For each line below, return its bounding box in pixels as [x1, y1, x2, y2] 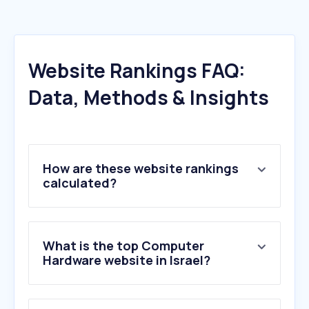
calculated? [43, 175, 117, 192]
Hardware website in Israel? [43, 252, 210, 269]
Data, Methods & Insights [28, 84, 269, 111]
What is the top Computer [43, 237, 204, 255]
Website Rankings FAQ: [28, 57, 246, 84]
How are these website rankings [43, 160, 239, 177]
